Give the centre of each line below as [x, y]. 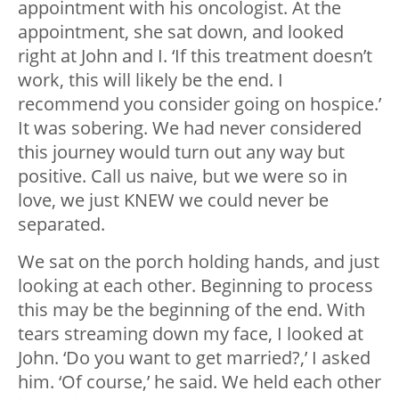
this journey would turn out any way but [181, 151]
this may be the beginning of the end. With [191, 309]
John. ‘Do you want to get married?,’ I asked [194, 357]
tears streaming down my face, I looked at [191, 333]
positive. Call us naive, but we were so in [183, 175]
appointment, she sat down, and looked [181, 31]
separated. [61, 224]
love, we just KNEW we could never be [173, 199]
